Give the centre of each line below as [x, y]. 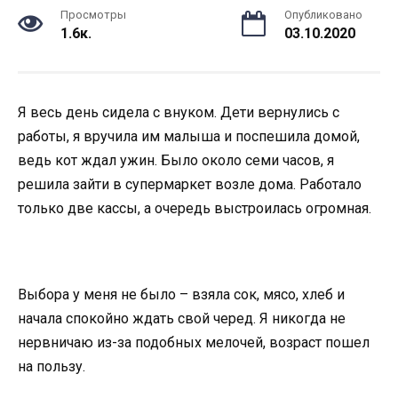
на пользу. [52, 367]
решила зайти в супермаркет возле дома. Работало [190, 184]
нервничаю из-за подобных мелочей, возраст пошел [194, 343]
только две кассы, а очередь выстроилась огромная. [195, 208]
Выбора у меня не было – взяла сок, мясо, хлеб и [181, 295]
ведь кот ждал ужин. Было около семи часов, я [176, 160]
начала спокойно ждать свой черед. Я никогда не [182, 319]
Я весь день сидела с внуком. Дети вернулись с [179, 112]
